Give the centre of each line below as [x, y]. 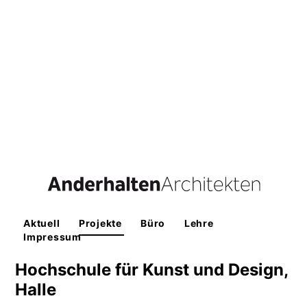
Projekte [102, 223]
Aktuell [43, 223]
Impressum [52, 237]
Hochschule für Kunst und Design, [152, 270]
